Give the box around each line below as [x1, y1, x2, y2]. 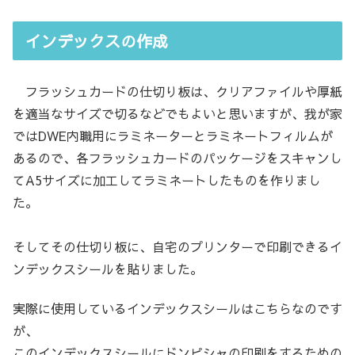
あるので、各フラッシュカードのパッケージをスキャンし [13, 148, 342, 166]
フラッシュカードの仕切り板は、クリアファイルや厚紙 [13, 82, 342, 100]
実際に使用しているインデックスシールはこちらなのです [13, 300, 342, 318]
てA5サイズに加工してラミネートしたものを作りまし [13, 170, 321, 189]
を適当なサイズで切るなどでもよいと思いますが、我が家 [13, 104, 342, 122]
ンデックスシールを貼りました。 [13, 259, 203, 277]
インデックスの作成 [25, 29, 168, 52]
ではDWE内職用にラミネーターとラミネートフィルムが [13, 126, 333, 144]
